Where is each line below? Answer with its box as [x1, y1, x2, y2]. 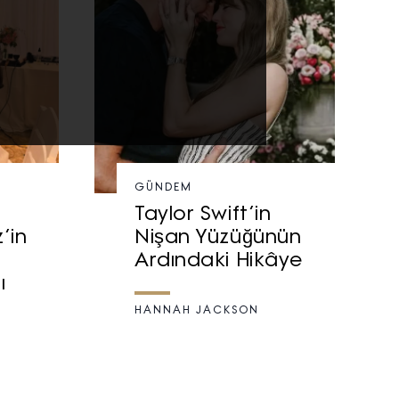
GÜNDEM [134, 183, 192, 194]
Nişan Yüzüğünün [134, 228, 302, 249]
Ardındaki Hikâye [134, 251, 303, 273]
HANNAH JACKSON [134, 305, 259, 317]
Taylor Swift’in [134, 205, 272, 226]
